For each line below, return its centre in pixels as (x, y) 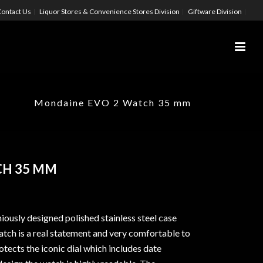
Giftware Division (215, 11)
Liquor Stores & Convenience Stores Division (109, 11)
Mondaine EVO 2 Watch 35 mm (113, 102)
